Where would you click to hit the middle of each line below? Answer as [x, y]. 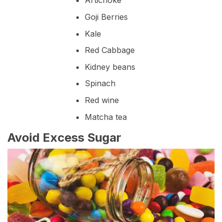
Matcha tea [106, 117]
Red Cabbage [110, 50]
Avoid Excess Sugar [64, 137]
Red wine [102, 100]
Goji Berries [106, 17]
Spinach [100, 83]
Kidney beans [110, 67]
